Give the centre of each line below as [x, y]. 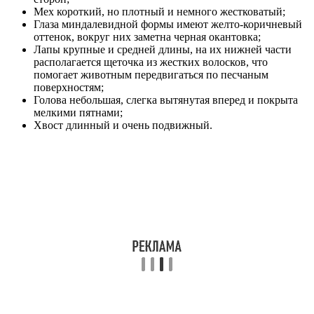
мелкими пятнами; [78, 112]
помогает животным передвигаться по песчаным [151, 74]
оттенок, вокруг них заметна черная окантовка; [147, 36]
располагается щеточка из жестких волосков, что [151, 62]
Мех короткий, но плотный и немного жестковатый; [159, 11]
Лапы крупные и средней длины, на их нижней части [163, 49]
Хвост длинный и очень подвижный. [123, 125]
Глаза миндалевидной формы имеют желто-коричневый [168, 24]
